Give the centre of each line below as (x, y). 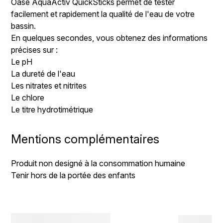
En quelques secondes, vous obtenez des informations (110, 38)
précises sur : (36, 50)
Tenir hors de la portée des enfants (73, 175)
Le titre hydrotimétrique (53, 109)
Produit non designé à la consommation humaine (98, 163)
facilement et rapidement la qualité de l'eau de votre (103, 14)
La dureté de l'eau (43, 73)
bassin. (24, 26)
